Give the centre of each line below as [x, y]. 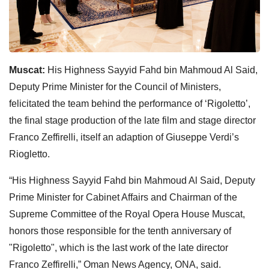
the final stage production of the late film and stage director [132, 120]
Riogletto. [29, 154]
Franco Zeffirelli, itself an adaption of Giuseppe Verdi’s [124, 137]
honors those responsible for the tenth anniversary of [120, 231]
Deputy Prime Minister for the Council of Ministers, [115, 86]
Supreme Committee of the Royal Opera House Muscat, [127, 214]
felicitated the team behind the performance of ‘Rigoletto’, [131, 103]
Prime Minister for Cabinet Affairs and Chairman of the [123, 197]
